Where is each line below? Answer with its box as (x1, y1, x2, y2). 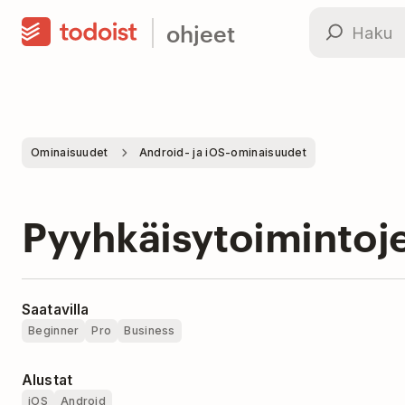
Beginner (28, 324, 80, 337)
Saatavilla (22, 301, 89, 318)
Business (124, 324, 175, 337)
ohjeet (166, 16, 235, 48)
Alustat (22, 372, 73, 389)
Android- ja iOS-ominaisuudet (138, 146, 307, 159)
